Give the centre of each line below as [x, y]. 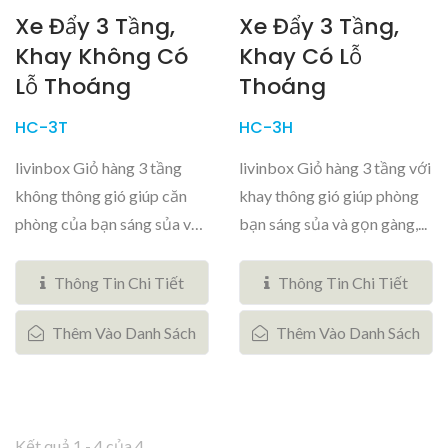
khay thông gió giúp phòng [329, 195]
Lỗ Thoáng [73, 86]
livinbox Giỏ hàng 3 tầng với [335, 167]
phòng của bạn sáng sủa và [107, 223]
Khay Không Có [101, 56]
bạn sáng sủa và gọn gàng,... [333, 223]
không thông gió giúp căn [101, 195]
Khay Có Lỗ [300, 56]
